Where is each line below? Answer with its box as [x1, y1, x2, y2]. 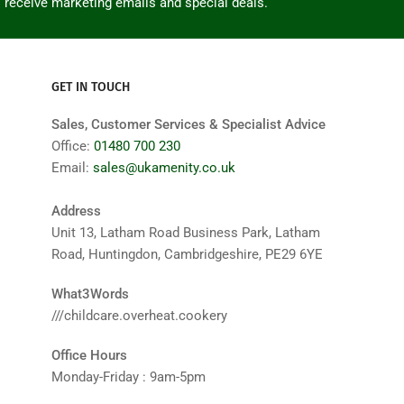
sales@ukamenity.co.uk [93, 160, 235, 177]
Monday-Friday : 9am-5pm [51, 369, 206, 386]
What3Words [51, 286, 129, 303]
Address [51, 203, 101, 220]
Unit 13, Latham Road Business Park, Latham [51, 225, 320, 242]
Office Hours [51, 347, 127, 364]
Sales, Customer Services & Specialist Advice [51, 116, 326, 133]
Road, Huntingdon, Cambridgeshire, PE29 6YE [51, 246, 323, 263]
